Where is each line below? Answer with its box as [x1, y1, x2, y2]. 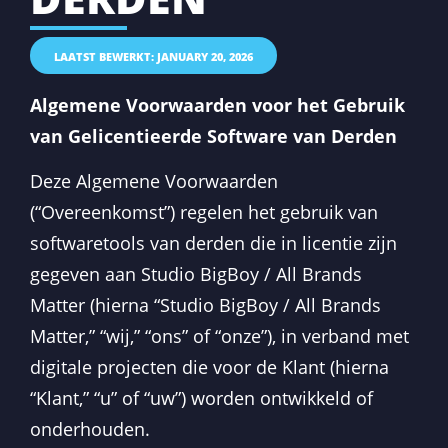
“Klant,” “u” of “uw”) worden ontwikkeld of [30, 386, 373, 411]
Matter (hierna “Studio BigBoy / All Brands [30, 293, 381, 318]
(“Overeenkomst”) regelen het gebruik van [30, 200, 378, 225]
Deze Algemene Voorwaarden [30, 169, 278, 194]
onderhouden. [30, 417, 150, 442]
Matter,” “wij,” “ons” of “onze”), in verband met [30, 324, 409, 349]
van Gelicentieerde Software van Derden [30, 123, 397, 148]
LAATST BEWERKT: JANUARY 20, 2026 [54, 48, 253, 64]
